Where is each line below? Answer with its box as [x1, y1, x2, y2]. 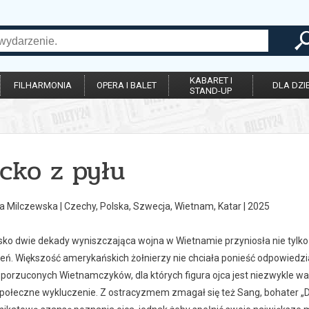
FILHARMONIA [13, 80, 72, 90]
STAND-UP [190, 86, 232, 96]
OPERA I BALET [97, 80, 157, 90]
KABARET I [189, 75, 232, 86]
